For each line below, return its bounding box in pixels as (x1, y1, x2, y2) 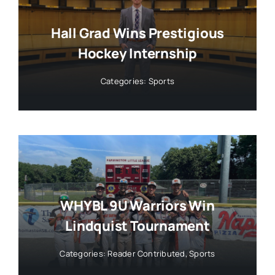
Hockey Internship (77, 44, 198, 63)
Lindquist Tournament (65, 217, 210, 236)
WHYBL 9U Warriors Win (60, 196, 215, 215)
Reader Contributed (107, 248, 185, 260)
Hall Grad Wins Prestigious (50, 23, 225, 42)
